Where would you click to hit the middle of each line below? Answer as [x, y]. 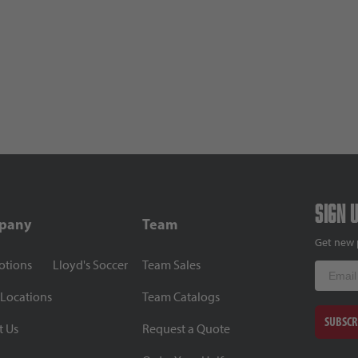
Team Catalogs [181, 296]
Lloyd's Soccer [91, 265]
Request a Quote [186, 328]
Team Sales [171, 265]
